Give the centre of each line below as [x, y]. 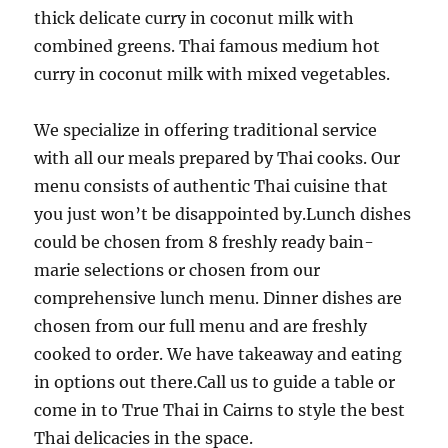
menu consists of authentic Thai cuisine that [211, 186]
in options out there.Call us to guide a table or [215, 382]
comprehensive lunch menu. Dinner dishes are [218, 298]
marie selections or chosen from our [177, 270]
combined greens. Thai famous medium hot [207, 46]
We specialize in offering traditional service [206, 130]
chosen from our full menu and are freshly [201, 326]
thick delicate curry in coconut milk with [194, 18]
